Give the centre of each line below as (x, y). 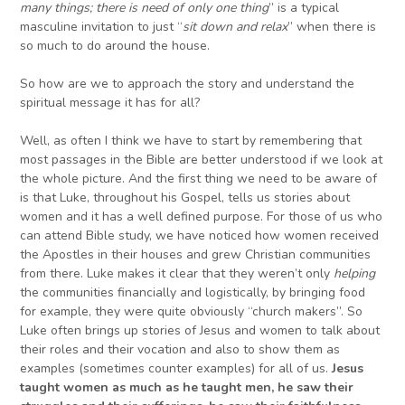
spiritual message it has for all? (110, 103)
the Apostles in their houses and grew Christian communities (196, 255)
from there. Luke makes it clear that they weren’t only (177, 274)
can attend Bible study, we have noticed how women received (200, 236)
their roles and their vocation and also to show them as (180, 350)
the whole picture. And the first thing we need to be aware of (199, 179)
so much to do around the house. (115, 46)
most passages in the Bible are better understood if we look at (202, 160)
